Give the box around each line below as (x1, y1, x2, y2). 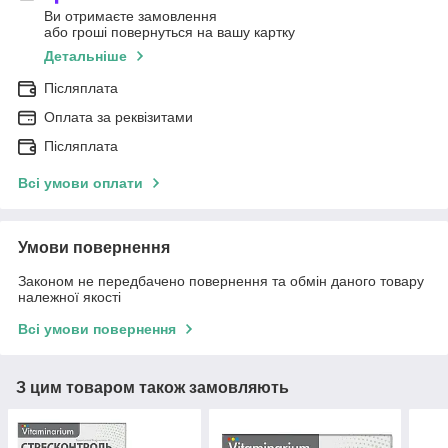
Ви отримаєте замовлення (44, 8, 217, 25)
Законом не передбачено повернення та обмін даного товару (18, 273, 424, 290)
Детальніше (44, 48, 127, 65)
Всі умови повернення (18, 321, 176, 338)
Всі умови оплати (18, 175, 143, 192)
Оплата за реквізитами (44, 109, 193, 126)
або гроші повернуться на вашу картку (44, 24, 295, 41)
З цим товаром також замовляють (16, 379, 289, 397)
